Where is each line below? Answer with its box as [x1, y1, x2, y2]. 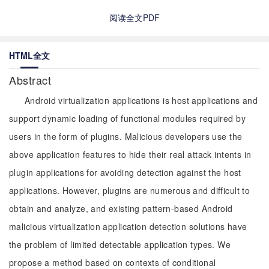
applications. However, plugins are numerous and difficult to [9, 184, 250, 196]
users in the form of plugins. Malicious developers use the [9, 130, 243, 142]
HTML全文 [9, 49, 50, 61]
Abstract [9, 72, 55, 88]
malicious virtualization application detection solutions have [9, 220, 247, 232]
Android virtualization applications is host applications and [25, 94, 258, 106]
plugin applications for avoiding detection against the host [9, 166, 241, 178]
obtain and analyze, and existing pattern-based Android [9, 202, 233, 214]
